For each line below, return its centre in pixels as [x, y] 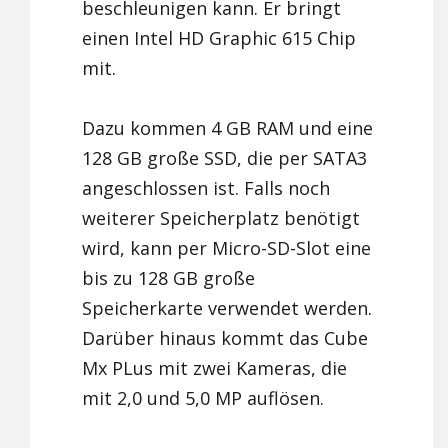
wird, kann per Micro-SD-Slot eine [227, 248]
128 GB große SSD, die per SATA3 [225, 158]
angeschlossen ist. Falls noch [206, 188]
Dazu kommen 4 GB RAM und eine [228, 128]
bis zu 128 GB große [169, 278]
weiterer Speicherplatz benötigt [221, 218]
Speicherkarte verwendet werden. [227, 308]
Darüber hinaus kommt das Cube [225, 338]
